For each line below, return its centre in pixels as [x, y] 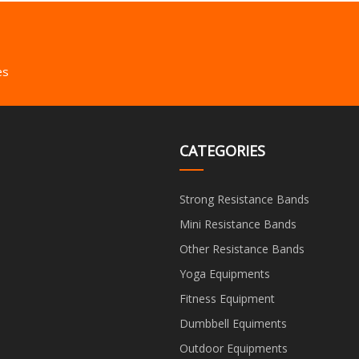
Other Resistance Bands [242, 248]
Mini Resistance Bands [238, 224]
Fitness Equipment [227, 298]
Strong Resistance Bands [244, 199]
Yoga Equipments [225, 273]
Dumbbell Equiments [233, 323]
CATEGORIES [222, 150]
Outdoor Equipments [234, 348]
